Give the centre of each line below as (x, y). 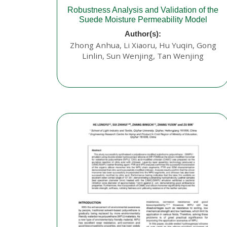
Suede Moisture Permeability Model (143, 20)
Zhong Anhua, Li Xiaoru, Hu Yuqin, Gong (143, 45)
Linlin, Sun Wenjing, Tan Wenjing (143, 56)
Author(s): (143, 34)
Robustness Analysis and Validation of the (143, 10)
